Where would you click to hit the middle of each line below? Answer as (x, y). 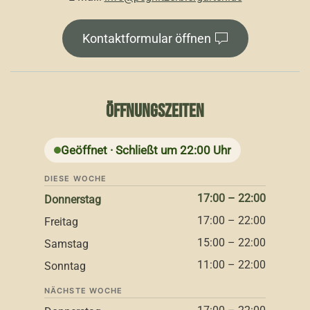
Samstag (66, 244)
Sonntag (65, 266)
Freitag (61, 222)
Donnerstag (73, 200)
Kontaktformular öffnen (146, 39)
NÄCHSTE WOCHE (84, 291)
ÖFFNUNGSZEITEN (155, 112)
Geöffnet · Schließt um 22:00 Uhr (146, 151)
